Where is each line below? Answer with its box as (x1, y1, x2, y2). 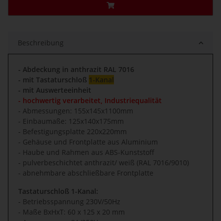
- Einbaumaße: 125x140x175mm (18, 116, 124, 126)
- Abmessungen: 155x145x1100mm (18, 106, 133, 116)
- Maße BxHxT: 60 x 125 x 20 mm (18, 207, 125, 217)
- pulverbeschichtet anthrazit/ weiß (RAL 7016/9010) (18, 158, 189, 168)
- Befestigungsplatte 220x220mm (18, 127, 127, 137)
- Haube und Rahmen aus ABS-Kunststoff (18, 147, 154, 157)
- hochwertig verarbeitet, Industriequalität (18, 96, 162, 106)
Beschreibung (18, 38, 64, 48)
